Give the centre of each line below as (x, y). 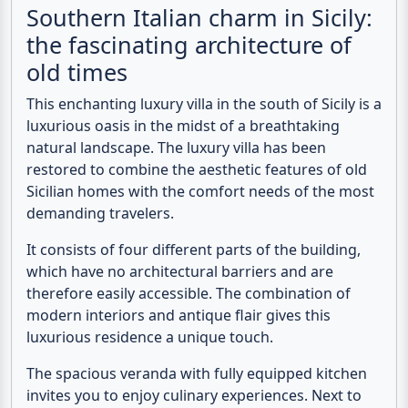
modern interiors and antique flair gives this (178, 316)
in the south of (267, 104)
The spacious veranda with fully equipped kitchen (197, 374)
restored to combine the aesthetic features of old (197, 170)
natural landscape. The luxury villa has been (176, 148)
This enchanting (83, 104)
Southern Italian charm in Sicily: (199, 18)
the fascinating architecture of (189, 45)
